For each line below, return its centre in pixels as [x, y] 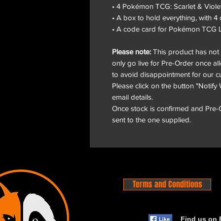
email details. [132, 97]
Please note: [131, 51]
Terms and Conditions [167, 184]
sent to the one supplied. [151, 119]
